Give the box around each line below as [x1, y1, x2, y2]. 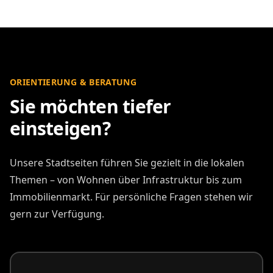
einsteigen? [10, 115, 110, 141]
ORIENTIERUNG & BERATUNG [10, 76, 137, 88]
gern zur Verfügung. [10, 207, 104, 221]
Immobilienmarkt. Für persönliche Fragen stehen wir [10, 190, 253, 204]
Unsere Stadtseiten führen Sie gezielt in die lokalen [10, 155, 244, 169]
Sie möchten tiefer [10, 93, 171, 119]
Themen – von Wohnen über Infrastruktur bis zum [10, 172, 242, 186]
